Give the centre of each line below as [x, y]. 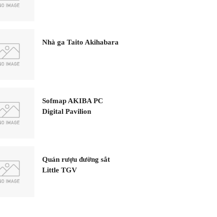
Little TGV [60, 170]
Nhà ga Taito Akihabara [80, 42]
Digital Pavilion [67, 111]
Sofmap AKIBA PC [73, 101]
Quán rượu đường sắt [76, 159]
